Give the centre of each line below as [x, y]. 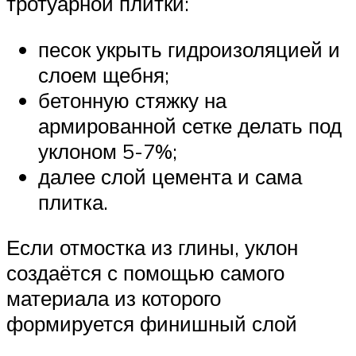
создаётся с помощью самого [145, 273]
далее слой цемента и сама [170, 176]
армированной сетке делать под [190, 125]
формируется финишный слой [152, 324]
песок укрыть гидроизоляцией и [189, 49]
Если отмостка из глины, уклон [152, 248]
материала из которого [114, 298]
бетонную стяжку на [132, 100]
